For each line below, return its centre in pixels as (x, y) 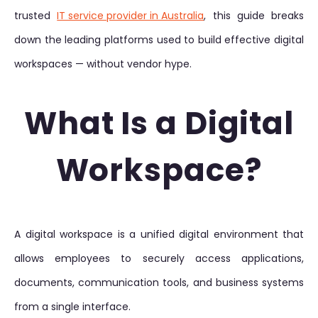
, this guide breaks (254, 16)
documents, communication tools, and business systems (159, 283)
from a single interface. (72, 307)
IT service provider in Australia (131, 16)
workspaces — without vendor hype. (103, 64)
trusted (36, 16)
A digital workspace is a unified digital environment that (159, 234)
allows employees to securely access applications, (159, 258)
